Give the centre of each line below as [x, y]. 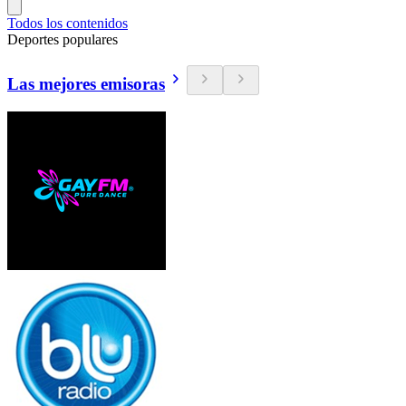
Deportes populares [63, 39]
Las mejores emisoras [86, 83]
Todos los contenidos [68, 23]
